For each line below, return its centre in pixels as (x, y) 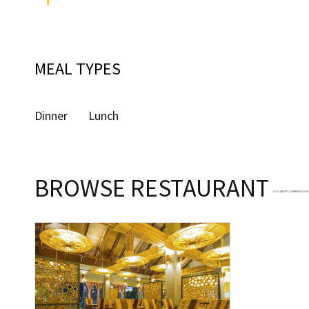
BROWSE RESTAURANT (152, 188)
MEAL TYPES (78, 69)
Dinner (51, 116)
